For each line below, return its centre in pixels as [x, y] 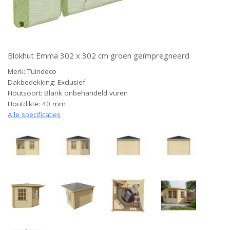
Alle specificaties [34, 114]
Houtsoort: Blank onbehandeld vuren [68, 93]
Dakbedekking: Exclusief [46, 82]
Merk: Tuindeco [32, 71]
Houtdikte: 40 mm [37, 104]
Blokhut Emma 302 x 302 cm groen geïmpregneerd [99, 55]
